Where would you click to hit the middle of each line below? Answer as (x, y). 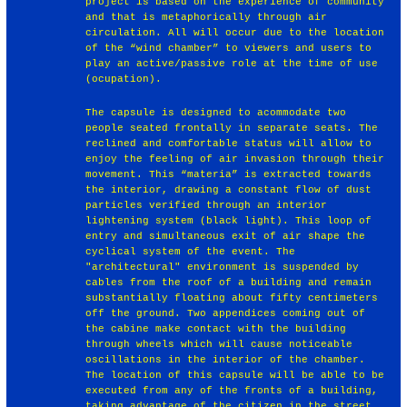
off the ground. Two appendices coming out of (226, 313)
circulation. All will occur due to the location (235, 32)
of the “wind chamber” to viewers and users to (229, 48)
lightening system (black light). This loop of (229, 220)
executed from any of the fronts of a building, (232, 390)
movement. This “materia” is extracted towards (229, 174)
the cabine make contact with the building (216, 328)
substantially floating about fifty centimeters (232, 298)
